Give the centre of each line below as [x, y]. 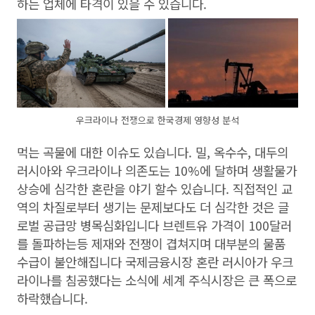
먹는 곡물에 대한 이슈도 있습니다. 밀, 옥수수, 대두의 [153, 152]
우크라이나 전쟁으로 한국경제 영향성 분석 [157, 120]
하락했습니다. [54, 298]
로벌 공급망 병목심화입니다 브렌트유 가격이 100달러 [154, 225]
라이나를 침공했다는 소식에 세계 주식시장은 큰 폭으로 [157, 280]
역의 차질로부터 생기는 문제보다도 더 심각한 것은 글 [153, 207]
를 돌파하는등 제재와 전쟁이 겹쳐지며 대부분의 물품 [151, 244]
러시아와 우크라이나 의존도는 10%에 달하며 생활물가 [157, 171]
